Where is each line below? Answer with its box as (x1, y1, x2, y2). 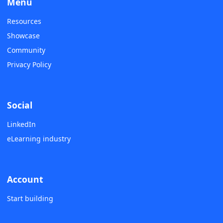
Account (7, 173, 43, 185)
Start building (7, 194, 53, 204)
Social (7, 99, 32, 111)
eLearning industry (7, 134, 71, 144)
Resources (7, 16, 41, 26)
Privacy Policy (7, 60, 51, 70)
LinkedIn (7, 119, 36, 129)
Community (7, 45, 45, 55)
